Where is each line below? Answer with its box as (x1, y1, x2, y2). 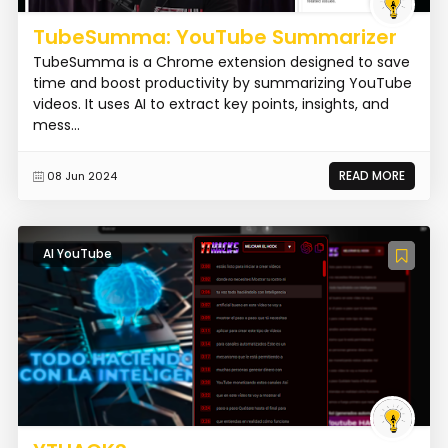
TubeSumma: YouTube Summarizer (32, 22, 397, 51)
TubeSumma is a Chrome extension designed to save (32, 51, 410, 72)
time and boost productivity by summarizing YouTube (32, 72, 412, 93)
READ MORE (339, 166, 406, 184)
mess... (32, 114, 80, 135)
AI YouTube (42, 244, 112, 262)
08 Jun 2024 (46, 167, 117, 184)
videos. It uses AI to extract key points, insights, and (32, 93, 389, 114)
